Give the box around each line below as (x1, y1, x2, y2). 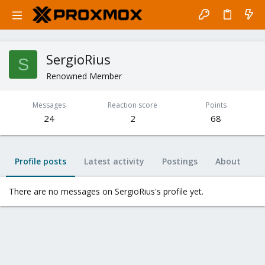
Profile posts (15, 156, 66, 167)
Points (205, 100, 227, 110)
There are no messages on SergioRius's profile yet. (9, 186, 203, 197)
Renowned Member (46, 70, 122, 82)
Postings (162, 156, 198, 167)
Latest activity (84, 156, 144, 167)
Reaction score (108, 100, 157, 110)
